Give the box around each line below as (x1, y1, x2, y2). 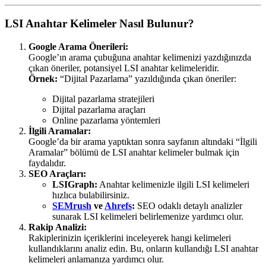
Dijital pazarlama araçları (52, 104, 145, 115)
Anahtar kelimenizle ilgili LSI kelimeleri (97, 179, 249, 189)
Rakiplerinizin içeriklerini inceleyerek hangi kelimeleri (28, 232, 231, 243)
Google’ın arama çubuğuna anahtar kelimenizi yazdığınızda (28, 52, 251, 62)
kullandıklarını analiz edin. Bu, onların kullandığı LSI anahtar (28, 243, 258, 254)
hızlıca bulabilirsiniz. (52, 189, 129, 200)
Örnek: (28, 73, 58, 84)
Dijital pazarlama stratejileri (52, 93, 154, 104)
